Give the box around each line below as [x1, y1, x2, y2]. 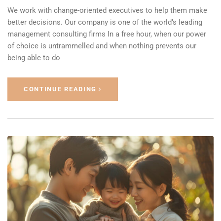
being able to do [7, 53, 60, 63]
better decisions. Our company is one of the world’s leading [7, 18, 202, 27]
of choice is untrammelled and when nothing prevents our [7, 41, 196, 51]
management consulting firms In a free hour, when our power [7, 30, 206, 39]
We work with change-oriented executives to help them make [7, 6, 207, 15]
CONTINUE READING [24, 85, 97, 93]
